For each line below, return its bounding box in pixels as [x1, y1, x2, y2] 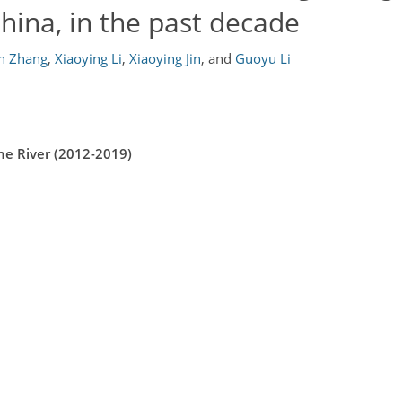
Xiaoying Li [55, 49, 123, 67]
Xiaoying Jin [129, 49, 202, 67]
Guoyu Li [235, 49, 292, 67]
